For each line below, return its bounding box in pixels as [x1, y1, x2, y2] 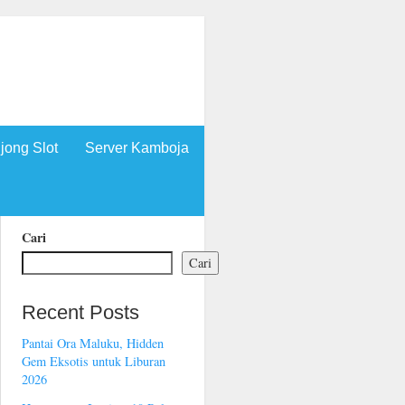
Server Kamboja [85, 139, 189, 155]
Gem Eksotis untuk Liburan [22, 353, 166, 371]
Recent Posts [22, 300, 140, 324]
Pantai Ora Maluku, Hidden [22, 334, 165, 353]
